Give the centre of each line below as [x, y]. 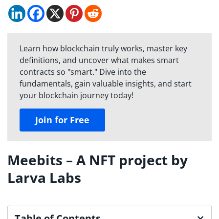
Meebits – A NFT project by [98, 160]
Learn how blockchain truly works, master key [103, 49]
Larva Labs [44, 178]
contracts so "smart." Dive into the [83, 72]
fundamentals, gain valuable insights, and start [106, 84]
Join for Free [62, 120]
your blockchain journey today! [77, 96]
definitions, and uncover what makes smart [99, 60]
